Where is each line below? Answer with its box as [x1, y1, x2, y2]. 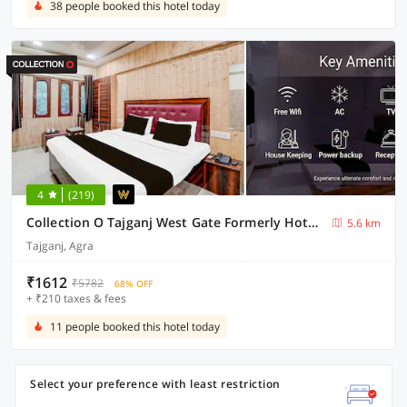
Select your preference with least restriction [30, 376, 281, 392]
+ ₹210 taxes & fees [26, 291, 126, 306]
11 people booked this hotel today [50, 319, 220, 334]
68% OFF [114, 277, 153, 290]
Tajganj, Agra [26, 238, 94, 253]
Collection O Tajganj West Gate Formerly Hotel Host [308, 213, 319, 231]
